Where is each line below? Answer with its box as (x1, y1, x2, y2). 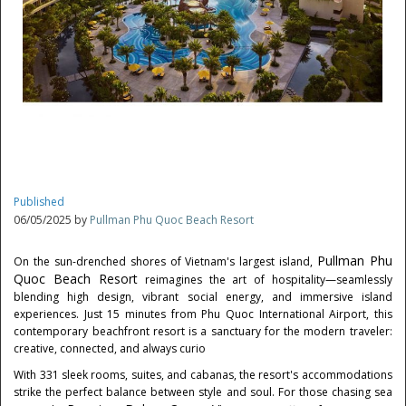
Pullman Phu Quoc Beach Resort (90, 212, 255, 227)
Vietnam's (185, 254, 236, 269)
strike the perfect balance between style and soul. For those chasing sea (14, 384, 392, 400)
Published (14, 194, 65, 209)
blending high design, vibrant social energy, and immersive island (14, 289, 392, 304)
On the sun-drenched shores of (14, 254, 186, 269)
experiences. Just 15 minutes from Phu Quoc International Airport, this (14, 306, 392, 322)
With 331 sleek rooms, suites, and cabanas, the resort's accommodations (14, 367, 392, 382)
